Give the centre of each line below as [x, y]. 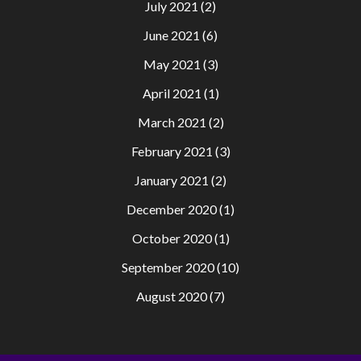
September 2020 [168, 267]
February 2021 [172, 151]
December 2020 [172, 209]
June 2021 [172, 35]
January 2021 [172, 180]
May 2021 [172, 64]
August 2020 [172, 296]
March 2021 [172, 122]
